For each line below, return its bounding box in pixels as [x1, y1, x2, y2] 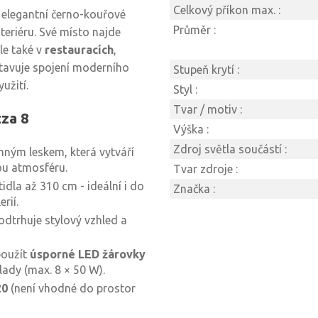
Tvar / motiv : [173, 103, 242, 116]
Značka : [173, 182, 215, 195]
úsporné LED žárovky [30, 248, 146, 261]
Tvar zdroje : [173, 163, 238, 175]
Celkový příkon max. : [173, 4, 280, 16]
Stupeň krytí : [173, 63, 239, 76]
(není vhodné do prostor [8, 282, 136, 295]
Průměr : [173, 23, 216, 36]
